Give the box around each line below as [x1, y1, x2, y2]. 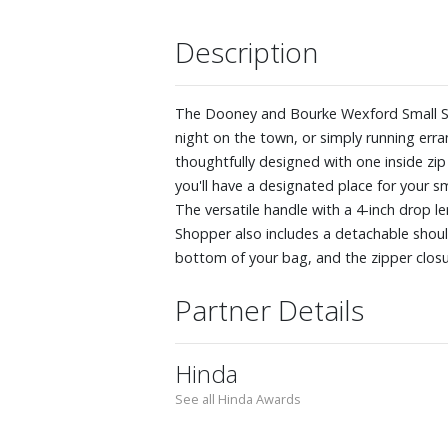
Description [175, 33, 318, 71]
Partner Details [175, 291, 364, 329]
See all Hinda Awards [175, 390, 301, 408]
